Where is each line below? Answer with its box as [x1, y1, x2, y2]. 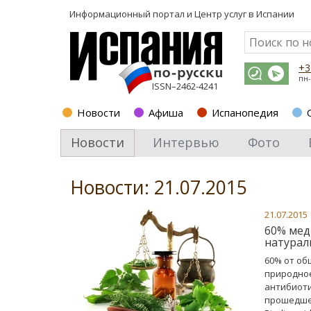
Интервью [153, 134, 219, 151]
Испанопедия [212, 106, 278, 119]
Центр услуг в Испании [194, 8, 294, 20]
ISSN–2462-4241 [152, 80, 218, 92]
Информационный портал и [69, 8, 194, 20]
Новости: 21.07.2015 [70, 175, 247, 200]
